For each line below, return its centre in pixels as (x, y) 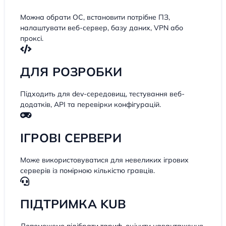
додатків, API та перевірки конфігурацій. (91, 104)
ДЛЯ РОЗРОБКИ (71, 71)
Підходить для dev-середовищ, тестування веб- (102, 94)
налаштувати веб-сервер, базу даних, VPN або (102, 27)
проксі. (32, 38)
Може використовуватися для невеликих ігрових (104, 160)
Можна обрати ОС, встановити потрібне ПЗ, (95, 17)
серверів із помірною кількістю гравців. (88, 170)
